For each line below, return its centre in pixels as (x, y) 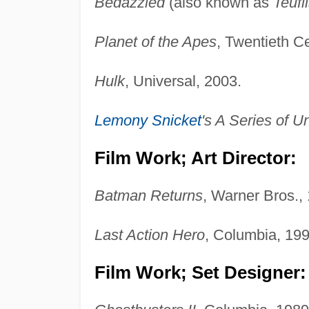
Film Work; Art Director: (195, 158)
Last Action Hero (149, 235)
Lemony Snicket (148, 121)
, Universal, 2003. (183, 81)
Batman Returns (148, 196)
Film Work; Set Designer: (200, 273)
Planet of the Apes (155, 42)
